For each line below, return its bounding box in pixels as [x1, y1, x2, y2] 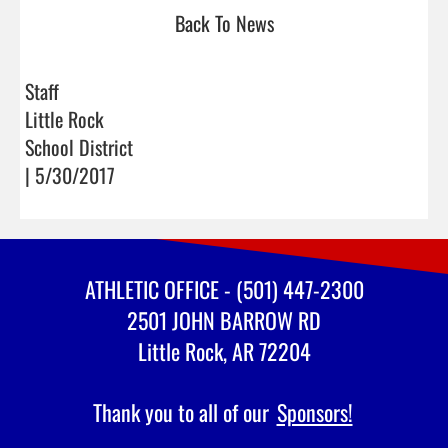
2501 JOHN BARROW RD [127, 303, 321, 336]
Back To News [174, 7, 274, 38]
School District [25, 131, 133, 162]
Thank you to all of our [92, 395, 274, 428]
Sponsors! [276, 395, 353, 428]
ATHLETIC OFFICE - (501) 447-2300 [84, 272, 364, 305]
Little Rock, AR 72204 [137, 334, 311, 367]
